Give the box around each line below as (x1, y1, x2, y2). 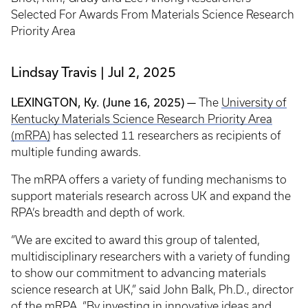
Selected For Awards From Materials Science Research (11, 8, 294, 21)
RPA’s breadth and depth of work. (11, 206, 185, 219)
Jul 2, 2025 (108, 64, 176, 80)
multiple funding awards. (11, 145, 141, 158)
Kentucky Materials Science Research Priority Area (11, 112, 272, 125)
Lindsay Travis (11, 64, 97, 80)
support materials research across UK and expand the (11, 189, 291, 202)
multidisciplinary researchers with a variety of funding (11, 250, 290, 263)
